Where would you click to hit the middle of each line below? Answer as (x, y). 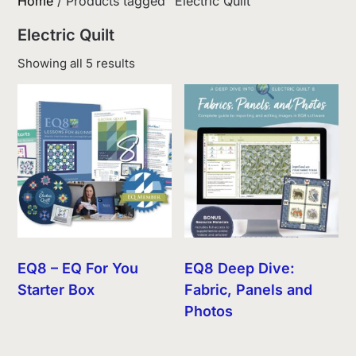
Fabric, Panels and (249, 290)
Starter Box (56, 290)
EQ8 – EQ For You (78, 269)
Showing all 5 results (77, 63)
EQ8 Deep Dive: (240, 269)
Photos (209, 311)
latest (150, 97)
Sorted (154, 62)
